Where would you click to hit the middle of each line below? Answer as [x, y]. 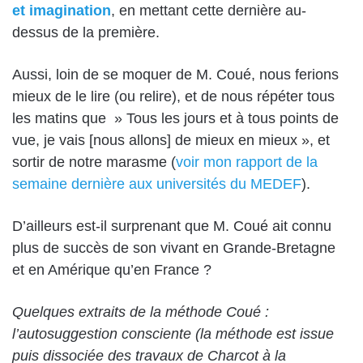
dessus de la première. [86, 32]
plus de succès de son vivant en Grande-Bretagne [174, 248]
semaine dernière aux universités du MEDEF [157, 184]
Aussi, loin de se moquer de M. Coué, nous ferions [175, 75]
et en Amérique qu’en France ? [112, 270]
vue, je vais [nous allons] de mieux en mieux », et [171, 140]
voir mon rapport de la [247, 162]
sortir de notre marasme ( [94, 162]
